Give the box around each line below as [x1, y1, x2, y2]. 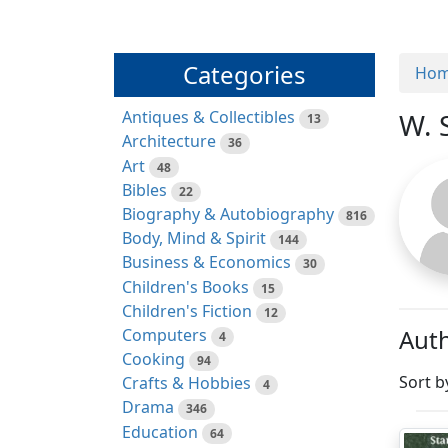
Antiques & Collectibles [122, 106, 295, 129]
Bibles [122, 178, 167, 201]
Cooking [122, 348, 185, 371]
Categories [183, 58, 306, 92]
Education [122, 420, 198, 443]
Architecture [122, 130, 216, 153]
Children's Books [122, 275, 249, 298]
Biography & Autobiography [122, 202, 334, 225]
